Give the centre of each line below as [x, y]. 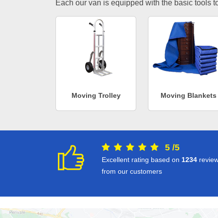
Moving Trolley [96, 96]
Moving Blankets [188, 96]
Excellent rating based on [142, 159]
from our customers [132, 171]
